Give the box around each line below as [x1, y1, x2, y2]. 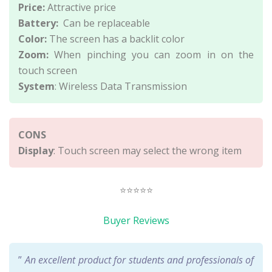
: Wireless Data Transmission [55, 79, 187, 93]
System [18, 79, 55, 93]
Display [18, 143, 53, 157]
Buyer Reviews [103, 213, 169, 227]
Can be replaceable [61, 16, 150, 30]
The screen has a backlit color [47, 32, 185, 46]
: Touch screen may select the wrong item [53, 143, 242, 157]
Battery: [18, 16, 61, 30]
